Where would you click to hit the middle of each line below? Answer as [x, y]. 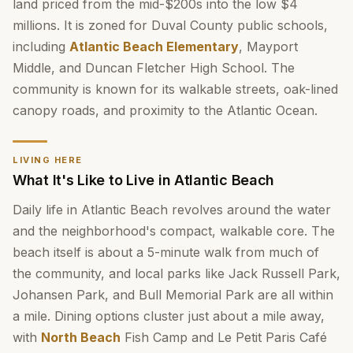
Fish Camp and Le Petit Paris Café [224, 337]
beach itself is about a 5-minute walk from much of [166, 252]
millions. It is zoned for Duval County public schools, [170, 25]
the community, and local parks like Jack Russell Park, [176, 273]
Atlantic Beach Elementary [154, 46]
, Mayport [268, 46]
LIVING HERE [48, 160]
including [41, 46]
